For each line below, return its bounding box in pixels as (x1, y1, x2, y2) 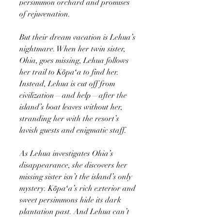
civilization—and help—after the (19, 90, 127, 100)
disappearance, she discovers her (19, 160, 127, 170)
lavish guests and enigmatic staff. (19, 125, 126, 135)
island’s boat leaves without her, (19, 102, 123, 112)
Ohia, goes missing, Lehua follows (19, 55, 129, 65)
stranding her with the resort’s (19, 113, 119, 124)
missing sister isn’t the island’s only (19, 171, 132, 182)
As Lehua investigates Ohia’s (19, 148, 113, 158)
